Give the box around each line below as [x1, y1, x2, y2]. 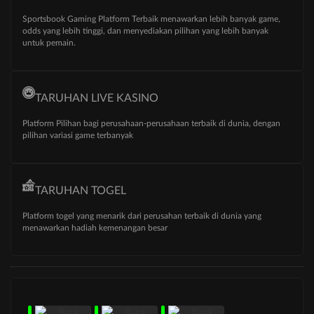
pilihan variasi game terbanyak [22, 130, 133, 139]
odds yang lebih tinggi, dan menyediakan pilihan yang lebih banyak [22, 26, 268, 35]
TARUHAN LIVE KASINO [35, 92, 158, 104]
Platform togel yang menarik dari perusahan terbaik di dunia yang [22, 211, 261, 220]
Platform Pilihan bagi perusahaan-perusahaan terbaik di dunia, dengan [22, 118, 280, 128]
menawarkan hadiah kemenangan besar [22, 223, 168, 232]
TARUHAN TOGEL [35, 184, 126, 196]
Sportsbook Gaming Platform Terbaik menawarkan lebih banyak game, [22, 14, 280, 23]
